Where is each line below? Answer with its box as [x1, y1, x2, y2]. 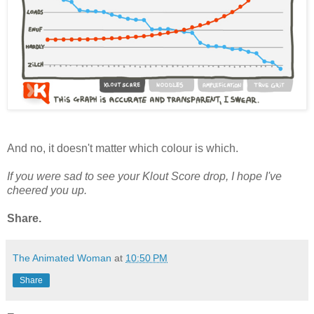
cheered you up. [7, 184, 87, 196]
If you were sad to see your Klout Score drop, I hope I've [7, 170, 282, 182]
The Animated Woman [13, 252, 111, 264]
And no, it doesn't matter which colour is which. [7, 142, 238, 154]
